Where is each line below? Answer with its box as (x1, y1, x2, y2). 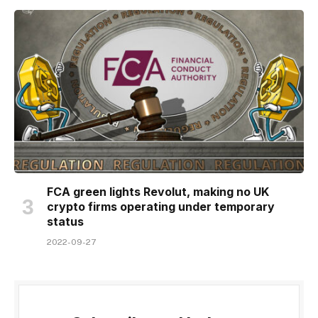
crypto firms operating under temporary (47, 199, 275, 214)
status (47, 214, 84, 229)
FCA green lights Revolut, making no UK (47, 184, 269, 199)
